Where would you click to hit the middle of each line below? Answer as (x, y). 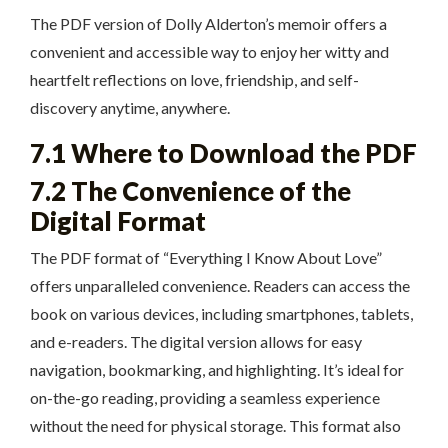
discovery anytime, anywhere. (130, 107)
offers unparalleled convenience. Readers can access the (220, 285)
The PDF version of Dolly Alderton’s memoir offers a (208, 23)
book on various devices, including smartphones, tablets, (221, 313)
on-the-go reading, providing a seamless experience (205, 397)
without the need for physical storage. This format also (215, 425)
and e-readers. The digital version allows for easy (196, 341)
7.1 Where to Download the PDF (223, 152)
